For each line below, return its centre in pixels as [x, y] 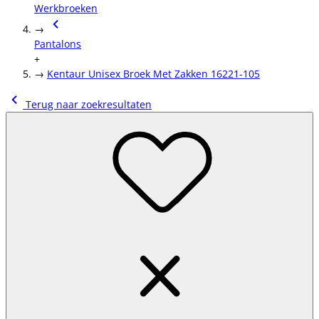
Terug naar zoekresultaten [87, 104]
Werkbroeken [66, 8]
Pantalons [58, 44]
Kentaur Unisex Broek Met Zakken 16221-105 [153, 74]
